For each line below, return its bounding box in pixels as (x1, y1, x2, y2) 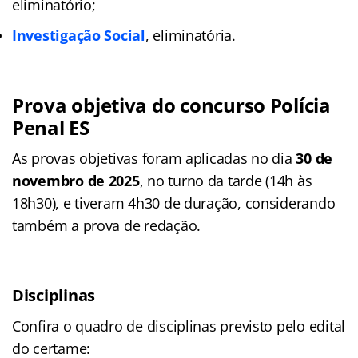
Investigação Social (12, 26, 145, 46)
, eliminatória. (145, 26, 236, 46)
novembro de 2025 (12, 171, 140, 191)
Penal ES (12, 114, 89, 141)
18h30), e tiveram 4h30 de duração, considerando (12, 193, 336, 213)
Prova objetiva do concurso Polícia (12, 92, 331, 119)
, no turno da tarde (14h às (139, 171, 312, 191)
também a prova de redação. (12, 216, 201, 236)
